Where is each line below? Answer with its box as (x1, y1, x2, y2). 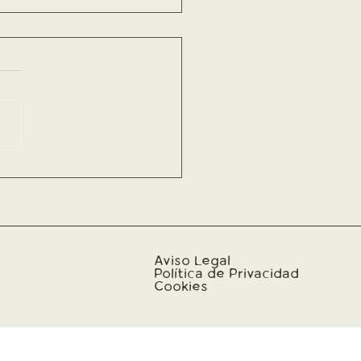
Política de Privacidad (153, 265, 299, 283)
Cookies (153, 278, 208, 296)
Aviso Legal (153, 252, 230, 270)
